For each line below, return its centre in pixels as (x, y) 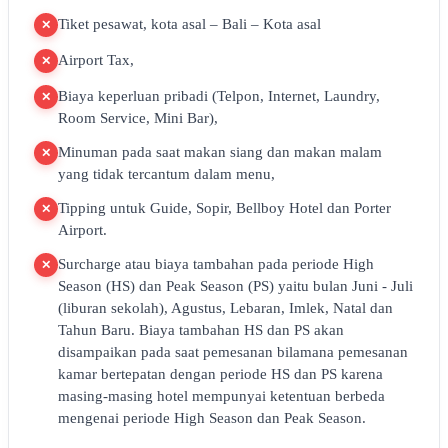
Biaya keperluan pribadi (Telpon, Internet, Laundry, (219, 96)
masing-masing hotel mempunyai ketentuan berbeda (221, 396)
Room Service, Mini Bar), (138, 118)
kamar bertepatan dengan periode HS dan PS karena (220, 374)
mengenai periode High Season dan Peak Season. (212, 418)
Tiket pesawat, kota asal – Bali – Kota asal (189, 24)
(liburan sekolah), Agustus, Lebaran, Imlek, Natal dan (225, 308)
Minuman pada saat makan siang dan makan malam (220, 152)
